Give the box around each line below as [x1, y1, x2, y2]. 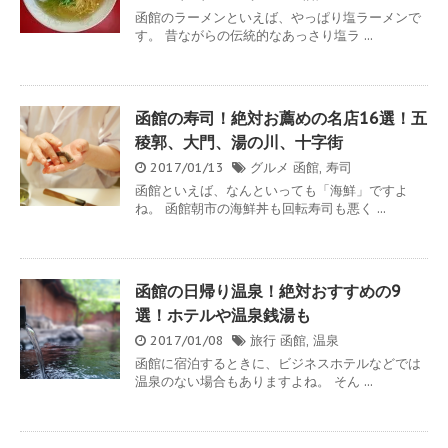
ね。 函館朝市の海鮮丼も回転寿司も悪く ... [135, 200, 386, 217]
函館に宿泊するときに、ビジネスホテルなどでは [135, 355, 421, 372]
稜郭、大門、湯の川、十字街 [135, 132, 343, 152]
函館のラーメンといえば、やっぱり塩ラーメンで [135, 9, 421, 26]
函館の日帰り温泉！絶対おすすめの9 [135, 281, 401, 301]
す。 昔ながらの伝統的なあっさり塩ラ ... [135, 27, 373, 44]
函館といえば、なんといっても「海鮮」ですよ [135, 182, 408, 199]
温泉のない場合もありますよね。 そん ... [135, 373, 373, 390]
